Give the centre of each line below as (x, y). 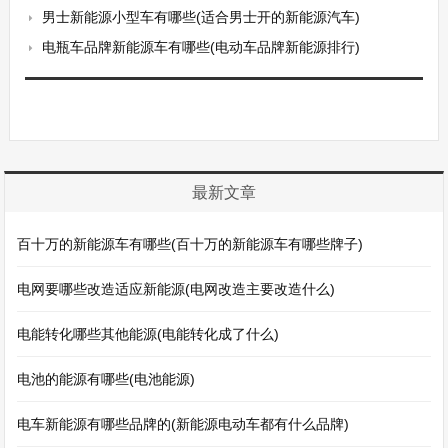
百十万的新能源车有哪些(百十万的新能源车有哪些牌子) (190, 244)
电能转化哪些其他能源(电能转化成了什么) (148, 334)
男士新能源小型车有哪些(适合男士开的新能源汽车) (200, 17)
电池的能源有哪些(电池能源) (106, 379)
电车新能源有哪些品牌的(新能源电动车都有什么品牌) (183, 424)
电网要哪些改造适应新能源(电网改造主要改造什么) (176, 289)
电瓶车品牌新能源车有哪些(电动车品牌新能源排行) (200, 47)
